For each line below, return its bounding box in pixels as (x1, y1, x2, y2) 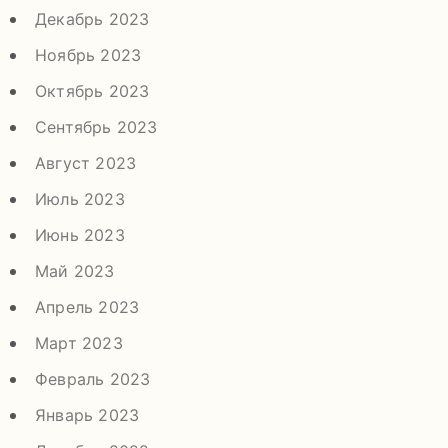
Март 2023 (35, 333, 123, 354)
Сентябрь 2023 (35, 117, 158, 138)
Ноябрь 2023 (35, 45, 142, 66)
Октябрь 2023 (35, 81, 150, 102)
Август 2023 (35, 153, 137, 174)
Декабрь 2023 (35, 9, 150, 30)
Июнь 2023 (35, 225, 125, 246)
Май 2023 (35, 261, 115, 282)
